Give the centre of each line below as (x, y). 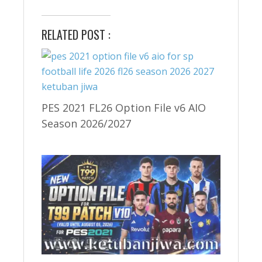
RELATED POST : (76, 34)
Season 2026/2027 (86, 123)
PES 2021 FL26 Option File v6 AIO (124, 107)
